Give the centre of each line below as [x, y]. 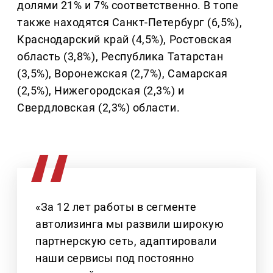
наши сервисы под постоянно [115, 258]
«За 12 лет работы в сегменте [116, 207]
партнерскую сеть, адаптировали [126, 241]
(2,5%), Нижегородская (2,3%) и [101, 91]
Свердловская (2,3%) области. [99, 108]
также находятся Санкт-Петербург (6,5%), [130, 23]
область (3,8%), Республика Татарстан [120, 57]
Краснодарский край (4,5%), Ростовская [125, 40]
